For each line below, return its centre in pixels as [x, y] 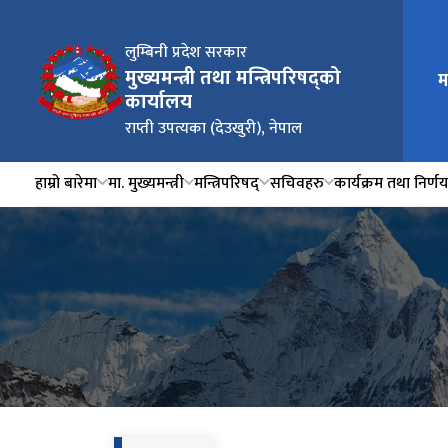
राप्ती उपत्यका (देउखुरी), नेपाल [213, 128]
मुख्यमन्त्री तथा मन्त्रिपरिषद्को [233, 78]
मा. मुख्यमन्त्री [145, 183]
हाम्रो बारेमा [66, 183]
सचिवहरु [296, 183]
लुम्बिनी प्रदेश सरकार [186, 52]
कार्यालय [158, 102]
